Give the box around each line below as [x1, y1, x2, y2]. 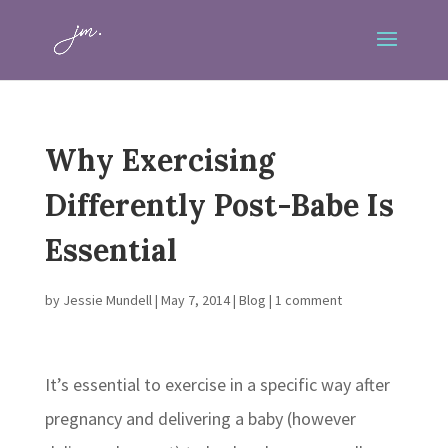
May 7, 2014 [160, 291, 230, 309]
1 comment [274, 291, 342, 309]
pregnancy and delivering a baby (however [44, 407, 356, 430]
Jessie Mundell [62, 291, 152, 309]
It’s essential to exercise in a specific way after [44, 373, 390, 396]
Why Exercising [44, 141, 275, 179]
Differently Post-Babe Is [44, 186, 394, 224]
